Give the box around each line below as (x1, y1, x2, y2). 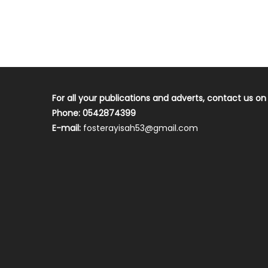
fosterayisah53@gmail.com (83, 122, 199, 134)
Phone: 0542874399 (52, 107, 136, 119)
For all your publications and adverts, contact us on (52, 92, 267, 104)
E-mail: (52, 122, 84, 134)
